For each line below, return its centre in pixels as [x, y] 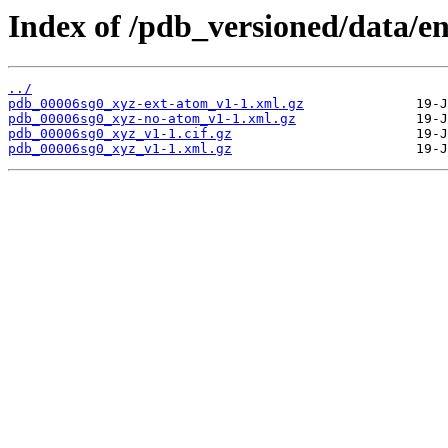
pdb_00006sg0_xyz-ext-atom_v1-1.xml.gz [156, 104]
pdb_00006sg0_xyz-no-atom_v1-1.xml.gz [152, 119]
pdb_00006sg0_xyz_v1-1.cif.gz [120, 134]
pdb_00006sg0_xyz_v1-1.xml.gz [120, 149]
